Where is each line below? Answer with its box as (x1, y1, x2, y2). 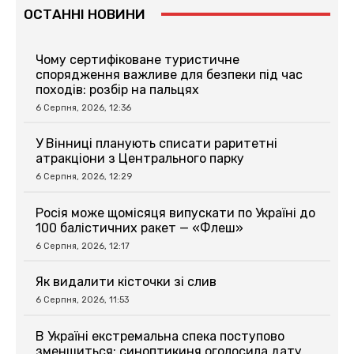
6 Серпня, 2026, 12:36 (36, 102, 131, 113)
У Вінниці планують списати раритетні (36, 136, 277, 152)
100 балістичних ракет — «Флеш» (36, 220, 243, 235)
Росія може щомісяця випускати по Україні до (36, 205, 315, 220)
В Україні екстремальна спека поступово (36, 328, 284, 344)
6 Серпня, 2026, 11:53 (36, 295, 129, 306)
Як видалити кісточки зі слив (36, 274, 217, 290)
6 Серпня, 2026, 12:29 (36, 171, 132, 183)
